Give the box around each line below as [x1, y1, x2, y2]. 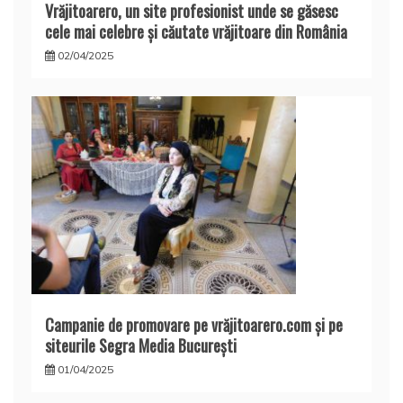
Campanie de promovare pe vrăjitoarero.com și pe [45, 313, 343, 337]
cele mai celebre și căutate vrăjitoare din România [45, 19, 347, 43]
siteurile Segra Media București [45, 334, 237, 358]
